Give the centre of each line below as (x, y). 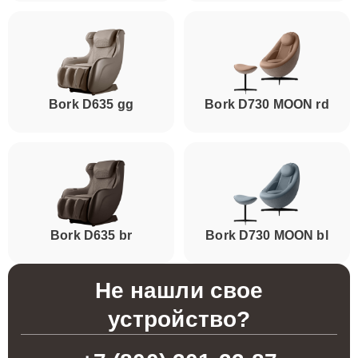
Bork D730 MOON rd (267, 104)
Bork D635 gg (91, 104)
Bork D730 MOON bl (267, 235)
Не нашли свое (179, 290)
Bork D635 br (91, 235)
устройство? (179, 319)
